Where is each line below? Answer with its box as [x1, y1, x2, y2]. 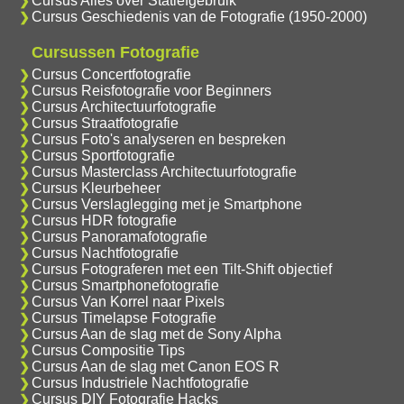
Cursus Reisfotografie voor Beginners [31, 83, 271, 99]
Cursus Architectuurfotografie [31, 99, 216, 115]
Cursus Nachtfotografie [31, 245, 179, 262]
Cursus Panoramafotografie [31, 229, 207, 245]
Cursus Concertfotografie [31, 67, 191, 83]
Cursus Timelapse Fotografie [31, 310, 216, 326]
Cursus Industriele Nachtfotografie [31, 375, 249, 391]
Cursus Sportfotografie [31, 148, 175, 164]
